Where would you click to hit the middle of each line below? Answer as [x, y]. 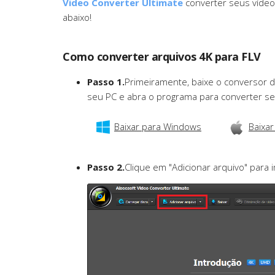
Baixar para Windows [158, 126]
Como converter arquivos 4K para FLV [162, 56]
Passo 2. [106, 167]
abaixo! [77, 17]
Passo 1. [106, 82]
